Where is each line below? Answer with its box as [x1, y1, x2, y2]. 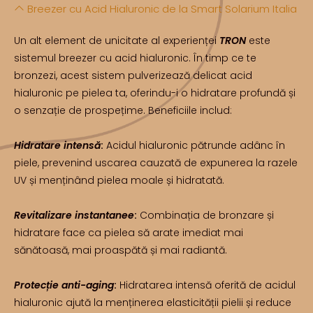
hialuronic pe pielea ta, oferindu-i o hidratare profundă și [14, 85, 296, 100]
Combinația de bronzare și [137, 208, 274, 222]
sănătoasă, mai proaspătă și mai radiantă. [14, 242, 227, 257]
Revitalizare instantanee [14, 208, 134, 222]
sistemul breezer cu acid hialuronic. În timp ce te [14, 50, 256, 65]
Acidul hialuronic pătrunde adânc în [103, 138, 285, 152]
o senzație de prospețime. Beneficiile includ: [14, 103, 232, 117]
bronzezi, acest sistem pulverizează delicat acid [14, 68, 252, 82]
